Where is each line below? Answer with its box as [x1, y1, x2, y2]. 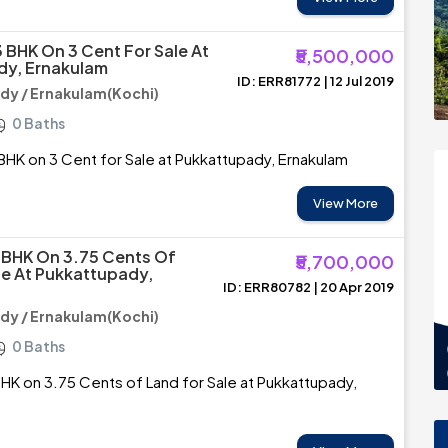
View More [313, 195, 378, 211]
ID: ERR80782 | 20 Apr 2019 [223, 279, 394, 295]
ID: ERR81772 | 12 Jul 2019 [237, 73, 394, 89]
